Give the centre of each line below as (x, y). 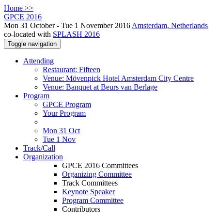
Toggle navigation (32, 44)
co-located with (28, 34)
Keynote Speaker (88, 192)
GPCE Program (67, 104)
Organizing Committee (97, 174)
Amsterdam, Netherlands (170, 25)
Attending (39, 61)
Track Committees (90, 183)
